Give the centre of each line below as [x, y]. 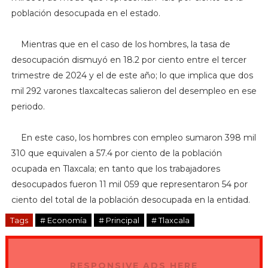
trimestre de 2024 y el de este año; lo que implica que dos [132, 76]
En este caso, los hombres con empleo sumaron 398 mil [133, 138]
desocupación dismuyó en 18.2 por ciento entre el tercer [129, 60]
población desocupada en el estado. [86, 13]
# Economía [63, 220]
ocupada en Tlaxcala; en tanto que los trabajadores [115, 169]
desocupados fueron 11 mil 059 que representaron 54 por [129, 185]
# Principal [119, 220]
